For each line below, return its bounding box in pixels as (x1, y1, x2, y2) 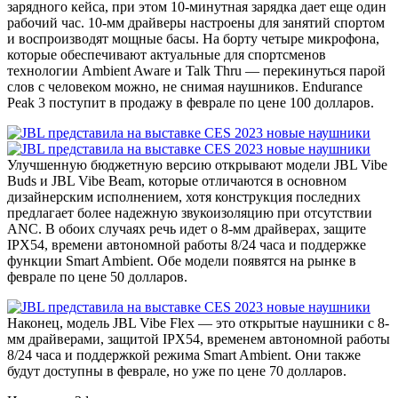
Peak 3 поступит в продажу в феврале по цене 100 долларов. (7, 95, 374, 111)
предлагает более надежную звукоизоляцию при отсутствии (7, 205, 372, 221)
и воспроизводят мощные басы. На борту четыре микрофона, (7, 31, 379, 47)
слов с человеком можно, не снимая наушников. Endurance (7, 79, 362, 95)
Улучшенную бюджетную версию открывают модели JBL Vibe (7, 157, 387, 173)
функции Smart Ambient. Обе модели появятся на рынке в (7, 253, 356, 269)
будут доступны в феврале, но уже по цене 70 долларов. (7, 363, 346, 379)
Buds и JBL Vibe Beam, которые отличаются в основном (7, 173, 346, 189)
